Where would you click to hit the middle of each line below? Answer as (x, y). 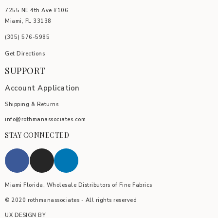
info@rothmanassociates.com (45, 119)
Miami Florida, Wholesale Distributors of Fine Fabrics (79, 185)
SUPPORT (25, 71)
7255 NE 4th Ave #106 (36, 10)
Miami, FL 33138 (28, 21)
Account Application (42, 88)
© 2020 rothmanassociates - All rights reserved (71, 200)
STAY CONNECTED (37, 135)
